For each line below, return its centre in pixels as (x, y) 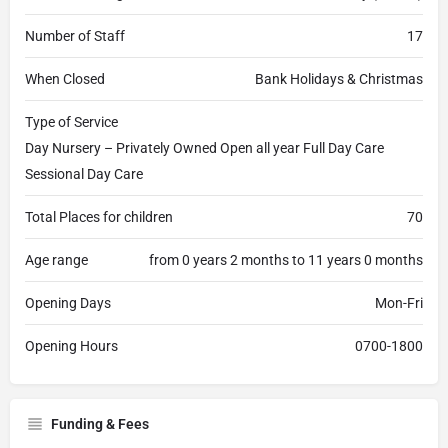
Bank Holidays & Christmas (339, 79)
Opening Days (68, 303)
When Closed (65, 79)
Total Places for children (99, 217)
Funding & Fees (100, 424)
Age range (56, 260)
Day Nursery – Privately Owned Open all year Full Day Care (204, 148)
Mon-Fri (399, 303)
